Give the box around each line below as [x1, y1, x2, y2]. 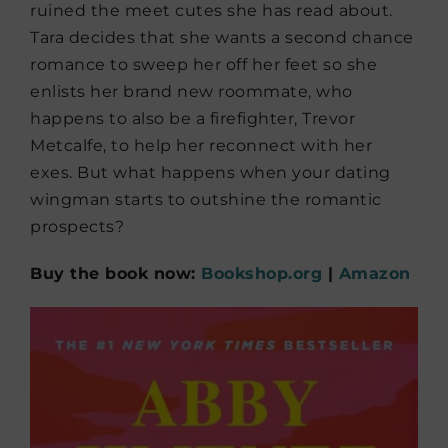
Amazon [338, 263, 411, 283]
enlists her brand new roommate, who [30, 81, 353, 101]
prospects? [30, 216, 124, 236]
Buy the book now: [30, 263, 201, 283]
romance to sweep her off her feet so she [30, 54, 377, 74]
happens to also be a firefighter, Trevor [30, 108, 355, 128]
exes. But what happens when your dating [30, 162, 391, 182]
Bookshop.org [201, 263, 322, 283]
